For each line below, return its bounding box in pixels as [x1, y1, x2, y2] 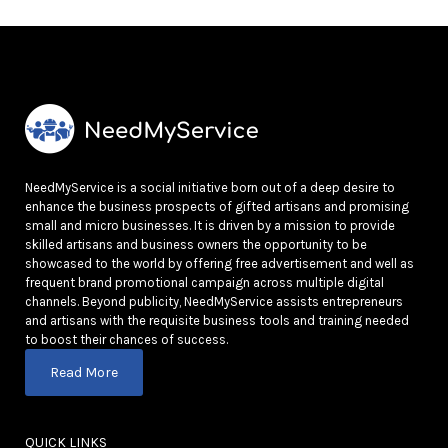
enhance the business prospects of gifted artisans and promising [25, 199, 409, 215]
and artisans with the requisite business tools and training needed [25, 313, 409, 329]
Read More [50, 364, 118, 382]
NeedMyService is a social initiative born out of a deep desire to [25, 180, 395, 196]
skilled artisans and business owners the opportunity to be [25, 237, 367, 253]
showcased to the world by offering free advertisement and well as [25, 256, 414, 272]
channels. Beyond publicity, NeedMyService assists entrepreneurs [25, 294, 403, 310]
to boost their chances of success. [25, 332, 228, 348]
